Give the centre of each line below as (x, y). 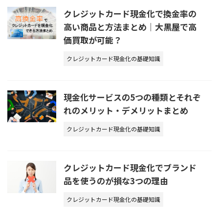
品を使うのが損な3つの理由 (116, 180)
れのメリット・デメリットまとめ (126, 110)
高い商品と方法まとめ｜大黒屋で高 (130, 26)
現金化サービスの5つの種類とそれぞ (132, 97)
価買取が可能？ (93, 40)
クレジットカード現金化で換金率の (130, 13)
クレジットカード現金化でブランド (130, 167)
